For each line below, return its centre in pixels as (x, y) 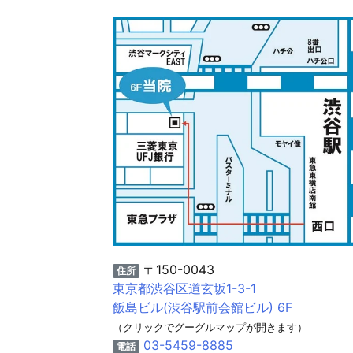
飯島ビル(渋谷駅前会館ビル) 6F (203, 307)
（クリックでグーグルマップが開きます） (210, 327)
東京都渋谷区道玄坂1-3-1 (184, 288)
